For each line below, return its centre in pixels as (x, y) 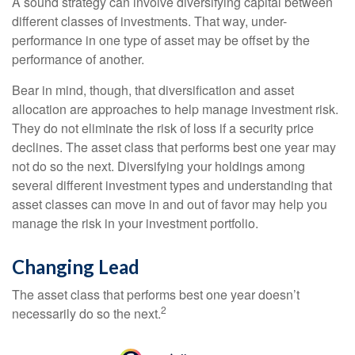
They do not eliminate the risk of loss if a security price (163, 128)
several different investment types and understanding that (172, 185)
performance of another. (78, 59)
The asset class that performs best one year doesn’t (156, 295)
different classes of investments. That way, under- (149, 21)
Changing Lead (76, 267)
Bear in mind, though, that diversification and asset (153, 90)
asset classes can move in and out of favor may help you (170, 204)
